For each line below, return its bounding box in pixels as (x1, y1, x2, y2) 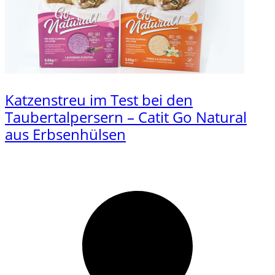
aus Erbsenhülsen (5, 123, 126, 144)
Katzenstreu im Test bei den (5, 89, 193, 110)
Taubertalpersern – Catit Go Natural (5, 106, 247, 127)
